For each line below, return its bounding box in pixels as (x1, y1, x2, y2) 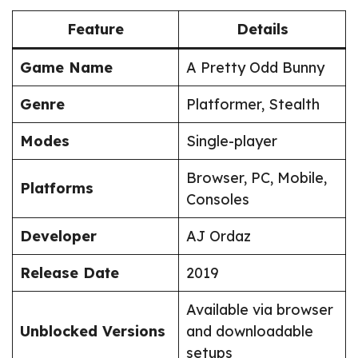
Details (236, 20, 288, 39)
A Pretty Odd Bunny (186, 58, 324, 78)
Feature (67, 20, 124, 39)
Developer (20, 227, 97, 246)
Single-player (186, 132, 277, 151)
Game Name (20, 58, 113, 78)
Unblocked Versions (20, 322, 165, 341)
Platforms (20, 179, 93, 198)
